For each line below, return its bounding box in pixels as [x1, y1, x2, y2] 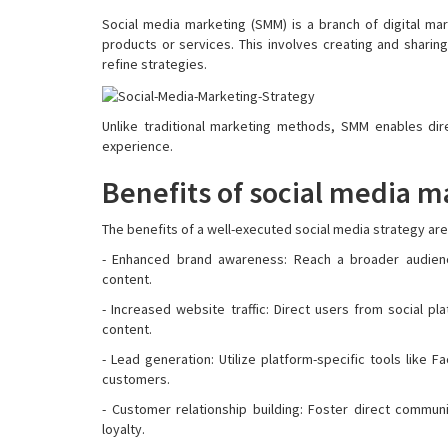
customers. [102, 369, 170, 388]
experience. [102, 136, 173, 155]
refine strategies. [102, 55, 207, 73]
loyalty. [102, 419, 145, 438]
